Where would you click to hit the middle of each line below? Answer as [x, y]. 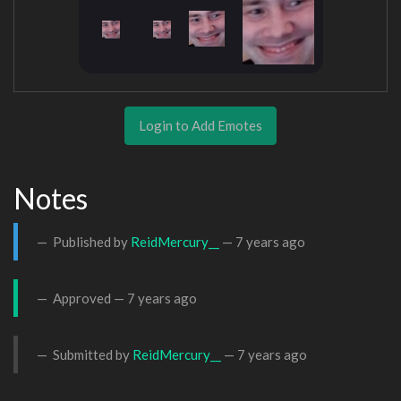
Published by [90, 241]
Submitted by [91, 354]
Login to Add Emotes [200, 125]
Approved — [89, 298]
